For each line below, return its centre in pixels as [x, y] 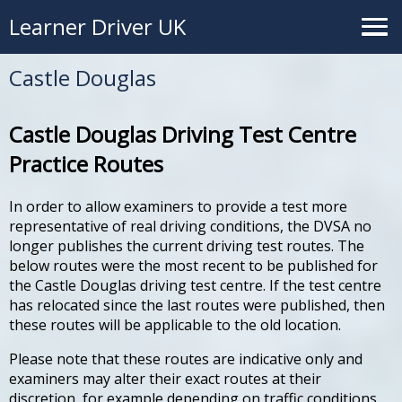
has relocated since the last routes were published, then [197, 305]
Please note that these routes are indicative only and [186, 358]
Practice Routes [86, 163]
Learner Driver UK [97, 26]
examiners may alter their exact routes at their [165, 378]
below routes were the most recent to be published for [193, 265]
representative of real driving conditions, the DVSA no [190, 226]
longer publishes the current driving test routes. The [187, 245]
